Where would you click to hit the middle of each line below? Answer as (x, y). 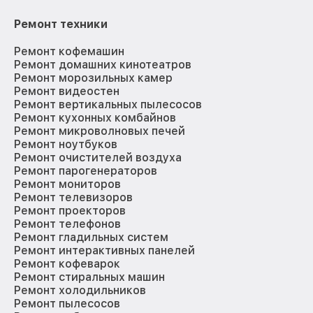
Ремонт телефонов (67, 224)
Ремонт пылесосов (67, 304)
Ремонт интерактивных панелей (104, 251)
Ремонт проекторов (70, 211)
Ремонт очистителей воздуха (98, 158)
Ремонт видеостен (67, 92)
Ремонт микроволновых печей (100, 131)
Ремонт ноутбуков (66, 145)
